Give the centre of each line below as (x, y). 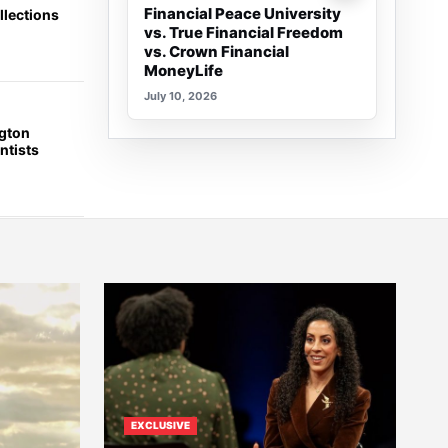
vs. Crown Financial (217, 51)
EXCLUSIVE (160, 425)
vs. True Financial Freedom (244, 32)
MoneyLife (184, 70)
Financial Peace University (243, 13)
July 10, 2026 (181, 96)
